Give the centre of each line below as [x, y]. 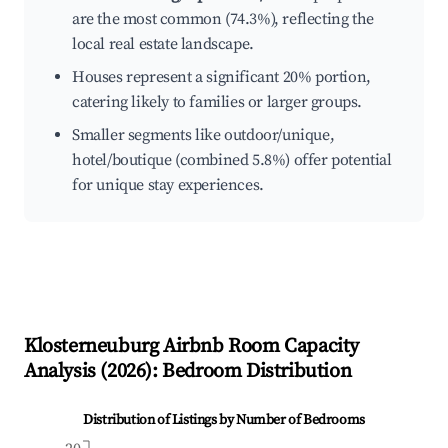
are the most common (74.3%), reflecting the [223, 19]
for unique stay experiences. [168, 185]
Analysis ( [65, 372]
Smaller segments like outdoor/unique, [203, 135]
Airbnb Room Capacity [259, 347]
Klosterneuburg [91, 347]
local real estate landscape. [163, 44]
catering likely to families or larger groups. [217, 102]
